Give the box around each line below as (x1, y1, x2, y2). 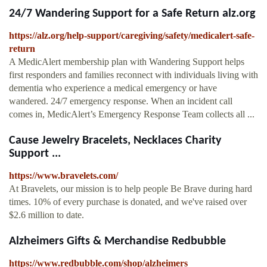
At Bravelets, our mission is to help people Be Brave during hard (9, 184, 252, 194)
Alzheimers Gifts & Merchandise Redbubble (9, 235, 226, 248)
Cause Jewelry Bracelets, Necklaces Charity (9, 135, 221, 147)
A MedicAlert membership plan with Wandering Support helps (9, 57, 244, 67)
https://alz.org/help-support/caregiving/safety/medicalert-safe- (9, 30, 254, 41)
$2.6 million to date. (9, 210, 84, 221)
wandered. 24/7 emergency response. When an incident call (9, 96, 232, 107)
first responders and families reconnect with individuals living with (9, 70, 258, 80)
